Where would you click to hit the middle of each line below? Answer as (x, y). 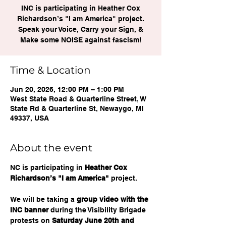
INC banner (29, 210)
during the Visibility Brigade (98, 210)
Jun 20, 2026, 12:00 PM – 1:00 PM (67, 89)
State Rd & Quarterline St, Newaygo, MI (77, 108)
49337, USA (30, 118)
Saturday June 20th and (94, 220)
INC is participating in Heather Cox (81, 8)
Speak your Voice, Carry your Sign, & (81, 29)
